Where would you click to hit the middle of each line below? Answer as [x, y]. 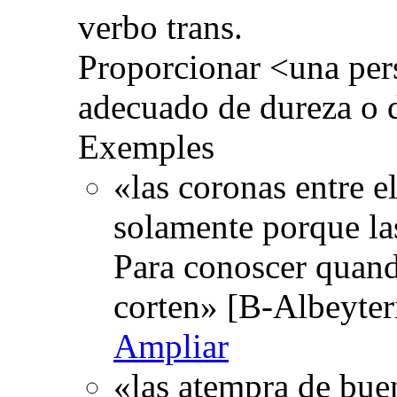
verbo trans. [160, 27]
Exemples [146, 146]
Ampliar [171, 346]
